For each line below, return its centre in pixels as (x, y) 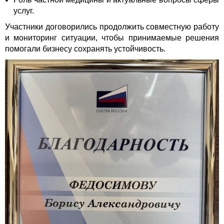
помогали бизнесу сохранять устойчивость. (85, 48)
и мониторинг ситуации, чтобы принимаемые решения (112, 37)
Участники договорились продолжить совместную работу (112, 26)
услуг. (24, 10)
